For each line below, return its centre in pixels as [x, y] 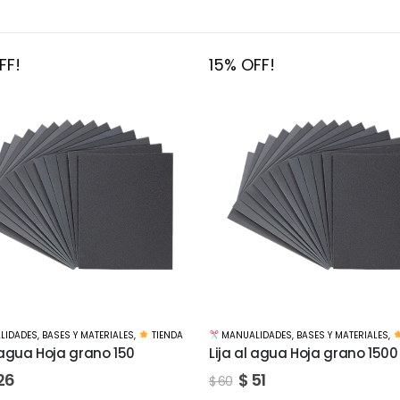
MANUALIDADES [256, 336]
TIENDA [166, 336]
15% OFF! [242, 65]
